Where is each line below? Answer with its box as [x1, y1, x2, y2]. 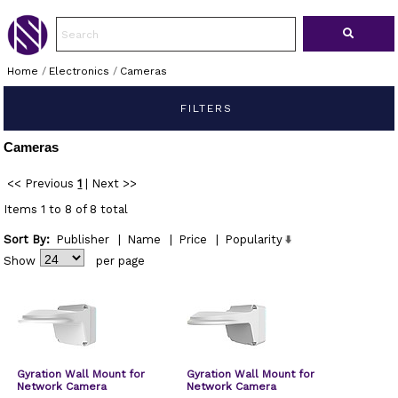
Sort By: [4, 233, 51, 246]
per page [96, 254, 146, 267]
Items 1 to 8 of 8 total [4, 203, 129, 216]
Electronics [48, 65, 109, 77]
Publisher [56, 233, 110, 246]
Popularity [225, 233, 283, 246]
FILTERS [174, 102, 233, 115]
